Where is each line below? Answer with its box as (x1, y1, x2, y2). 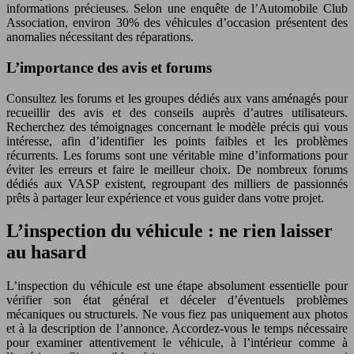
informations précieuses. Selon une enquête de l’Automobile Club (6, 2, 348, 16)
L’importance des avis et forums (6, 58, 212, 76)
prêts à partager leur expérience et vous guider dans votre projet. (6, 190, 324, 205)
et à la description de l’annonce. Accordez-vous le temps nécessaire (6, 322, 348, 336)
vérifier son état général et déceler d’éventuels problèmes (6, 293, 348, 307)
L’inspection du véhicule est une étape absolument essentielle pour (6, 279, 348, 293)
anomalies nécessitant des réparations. (6, 30, 194, 44)
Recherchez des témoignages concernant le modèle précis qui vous (6, 119, 348, 134)
